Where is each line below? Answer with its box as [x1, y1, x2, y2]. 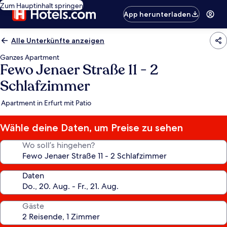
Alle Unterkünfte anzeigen [11, 36, 104, 45]
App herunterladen [124, 10, 192, 19]
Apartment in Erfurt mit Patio [1, 98, 91, 107]
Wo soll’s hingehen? [22, 140, 95, 150]
